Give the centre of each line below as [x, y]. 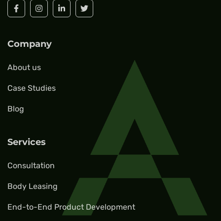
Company [30, 44]
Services [27, 142]
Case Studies [32, 88]
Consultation [31, 166]
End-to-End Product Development [71, 207]
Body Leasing [33, 186]
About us [24, 67]
